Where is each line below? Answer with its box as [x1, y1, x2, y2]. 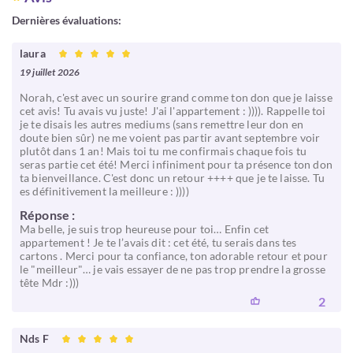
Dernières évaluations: [12, 13, 121, 27]
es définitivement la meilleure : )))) [20, 184, 189, 198]
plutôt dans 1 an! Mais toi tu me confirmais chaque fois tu [20, 144, 307, 158]
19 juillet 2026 [20, 66, 80, 78]
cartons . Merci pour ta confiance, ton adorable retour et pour [20, 249, 328, 262]
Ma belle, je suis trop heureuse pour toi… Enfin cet [20, 222, 269, 236]
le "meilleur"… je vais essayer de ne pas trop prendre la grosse [20, 262, 325, 276]
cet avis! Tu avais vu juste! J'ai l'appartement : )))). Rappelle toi [20, 104, 326, 117]
